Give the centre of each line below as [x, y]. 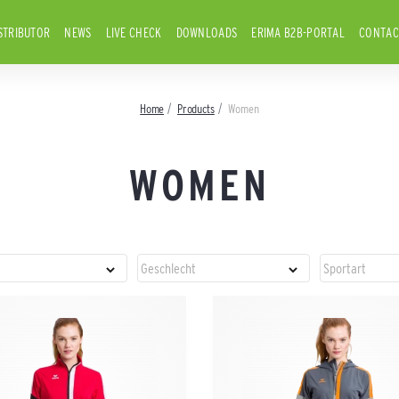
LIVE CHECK [134, 33]
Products [196, 109]
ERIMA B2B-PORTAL [298, 33]
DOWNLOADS [207, 33]
